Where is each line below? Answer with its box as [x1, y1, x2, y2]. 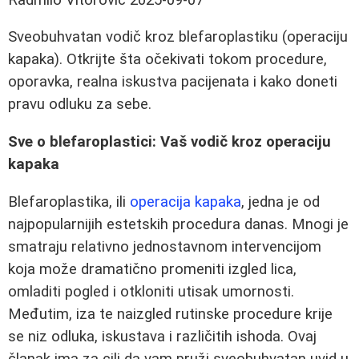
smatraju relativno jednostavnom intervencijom [8, 237, 321, 256]
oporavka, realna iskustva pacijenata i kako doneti [8, 73, 337, 91]
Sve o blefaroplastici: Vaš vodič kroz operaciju [8, 133, 331, 151]
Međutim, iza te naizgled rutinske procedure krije [8, 305, 333, 323]
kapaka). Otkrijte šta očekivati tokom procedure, [8, 50, 327, 69]
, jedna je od [241, 192, 320, 211]
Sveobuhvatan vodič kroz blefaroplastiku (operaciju [8, 28, 348, 46]
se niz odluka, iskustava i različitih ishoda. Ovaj [8, 327, 317, 345]
